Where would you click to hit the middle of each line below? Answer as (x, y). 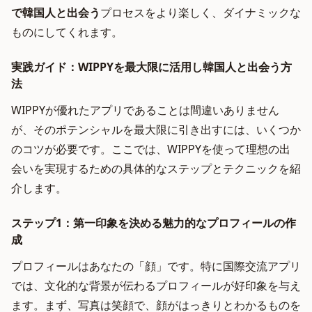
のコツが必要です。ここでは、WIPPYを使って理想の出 (151, 149)
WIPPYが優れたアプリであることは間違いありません (145, 110)
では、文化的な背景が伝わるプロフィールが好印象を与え (156, 286)
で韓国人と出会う (56, 13)
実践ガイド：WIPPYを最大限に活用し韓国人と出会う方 (151, 67)
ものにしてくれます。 (67, 32)
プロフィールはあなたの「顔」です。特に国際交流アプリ (156, 266)
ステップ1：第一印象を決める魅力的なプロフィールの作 (154, 223)
